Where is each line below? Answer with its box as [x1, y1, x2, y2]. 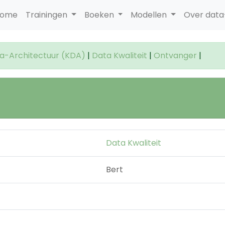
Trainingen [25, 9, 69, 21]
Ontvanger [154, 50, 197, 61]
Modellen [131, 9, 169, 21]
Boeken [84, 9, 116, 21]
